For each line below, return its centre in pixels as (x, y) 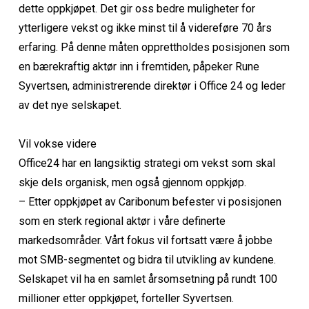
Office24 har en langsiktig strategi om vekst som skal (147, 163)
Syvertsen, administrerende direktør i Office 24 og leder (152, 86)
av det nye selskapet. (70, 105)
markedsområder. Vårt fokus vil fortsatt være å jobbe (145, 240)
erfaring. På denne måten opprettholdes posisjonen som (154, 47)
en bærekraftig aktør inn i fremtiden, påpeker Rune (139, 66)
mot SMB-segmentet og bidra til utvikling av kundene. (147, 259)
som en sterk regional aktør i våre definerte (122, 221)
